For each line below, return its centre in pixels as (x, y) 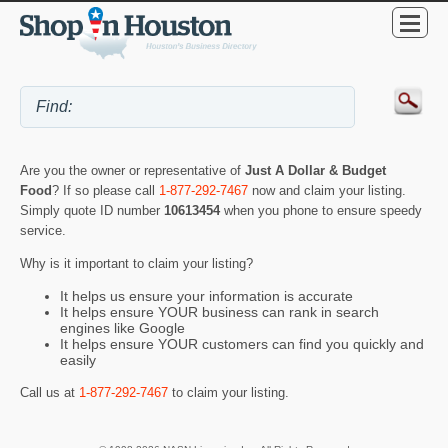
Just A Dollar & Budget (315, 171)
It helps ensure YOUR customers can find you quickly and (242, 344)
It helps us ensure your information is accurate (206, 296)
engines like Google (122, 328)
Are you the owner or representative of (132, 171)
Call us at (49, 392)
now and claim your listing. (327, 191)
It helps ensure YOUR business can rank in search (219, 312)
